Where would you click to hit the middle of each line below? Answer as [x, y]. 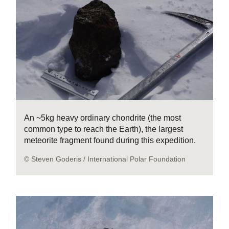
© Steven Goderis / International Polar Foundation [105, 159]
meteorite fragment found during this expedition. [110, 141]
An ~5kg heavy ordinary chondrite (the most [103, 118]
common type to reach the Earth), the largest [104, 129]
